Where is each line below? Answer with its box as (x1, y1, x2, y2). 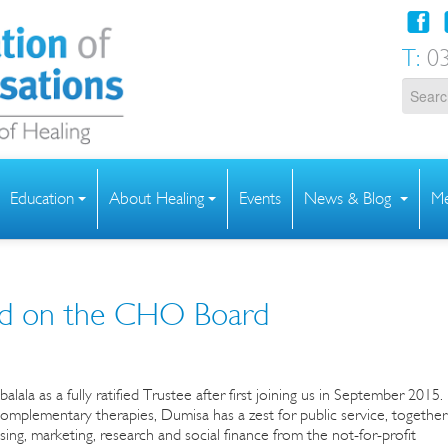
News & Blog (304, 187, 396, 209)
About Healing (109, 187, 204, 209)
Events (239, 187, 281, 209)
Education (10, 187, 74, 209)
